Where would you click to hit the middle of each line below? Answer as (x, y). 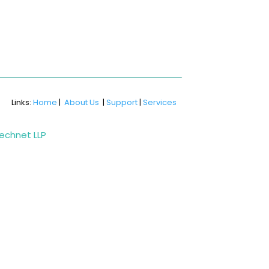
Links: (23, 102)
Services (160, 102)
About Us (82, 102)
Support (122, 102)
